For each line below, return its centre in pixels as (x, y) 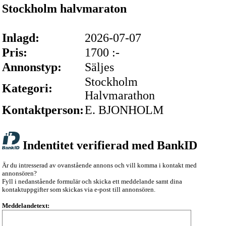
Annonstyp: (32, 67)
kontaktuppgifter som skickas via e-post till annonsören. (79, 189)
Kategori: (27, 88)
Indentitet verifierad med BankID (110, 145)
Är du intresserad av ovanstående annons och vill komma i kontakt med (99, 165)
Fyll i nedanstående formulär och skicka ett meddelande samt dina (92, 181)
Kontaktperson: (43, 110)
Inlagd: (21, 38)
